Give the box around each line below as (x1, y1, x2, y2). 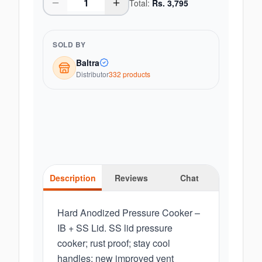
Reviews (114, 172, 148, 184)
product (121, 69, 147, 79)
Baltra (76, 57, 99, 68)
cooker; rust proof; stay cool (57, 236, 170, 250)
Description (49, 172, 96, 184)
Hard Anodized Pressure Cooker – (57, 206, 200, 219)
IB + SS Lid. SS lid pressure (57, 221, 173, 235)
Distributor (76, 69, 109, 79)
